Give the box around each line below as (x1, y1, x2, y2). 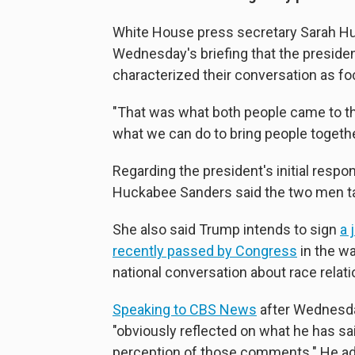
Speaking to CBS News (113, 301, 257, 319)
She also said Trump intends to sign (113, 221, 340, 239)
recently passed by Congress (113, 242, 297, 260)
